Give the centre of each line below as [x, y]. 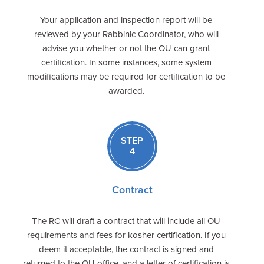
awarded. [126, 90]
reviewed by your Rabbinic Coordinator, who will [126, 34]
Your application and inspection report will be [126, 20]
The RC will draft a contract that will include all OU [126, 221]
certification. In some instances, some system [126, 62]
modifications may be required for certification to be [126, 76]
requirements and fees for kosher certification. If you [126, 235]
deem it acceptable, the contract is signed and [126, 249]
